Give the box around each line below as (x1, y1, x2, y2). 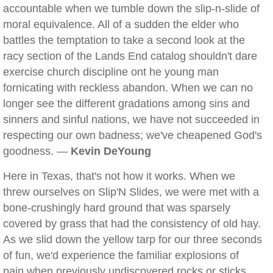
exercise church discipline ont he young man (3, 66, 219, 78)
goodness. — (3, 145, 71, 157)
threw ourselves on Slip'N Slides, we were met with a (3, 186, 259, 198)
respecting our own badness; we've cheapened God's (3, 129, 262, 141)
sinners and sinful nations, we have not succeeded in (3, 113, 260, 126)
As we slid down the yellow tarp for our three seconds (3, 233, 262, 246)
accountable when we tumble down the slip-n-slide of (3, 2, 260, 15)
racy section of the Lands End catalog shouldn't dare (3, 50, 257, 62)
